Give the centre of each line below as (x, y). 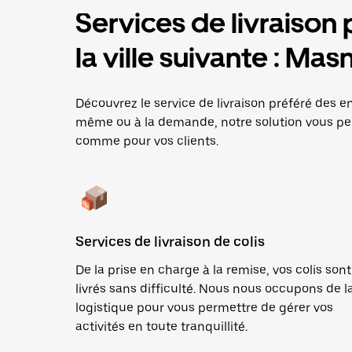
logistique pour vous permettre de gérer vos (204, 308)
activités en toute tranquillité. (161, 326)
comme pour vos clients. (147, 141)
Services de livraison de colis (170, 242)
